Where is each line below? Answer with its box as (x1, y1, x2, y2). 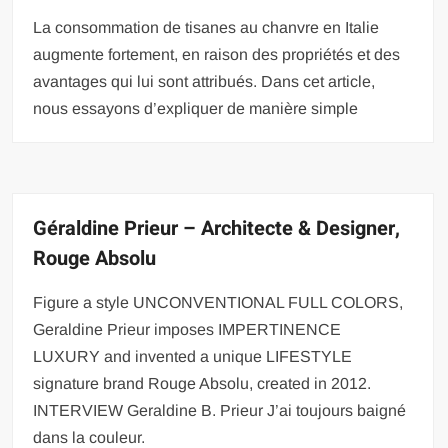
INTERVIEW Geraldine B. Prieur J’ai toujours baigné (33, 401, 407, 419)
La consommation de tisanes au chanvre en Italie (33, 18, 380, 36)
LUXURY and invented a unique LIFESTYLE (33, 347, 353, 365)
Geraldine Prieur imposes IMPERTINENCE (33, 320, 342, 338)
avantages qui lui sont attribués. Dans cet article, (33, 72, 376, 90)
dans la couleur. (33, 428, 146, 446)
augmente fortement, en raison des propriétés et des (33, 45, 401, 63)
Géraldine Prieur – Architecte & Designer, (33, 213, 401, 243)
